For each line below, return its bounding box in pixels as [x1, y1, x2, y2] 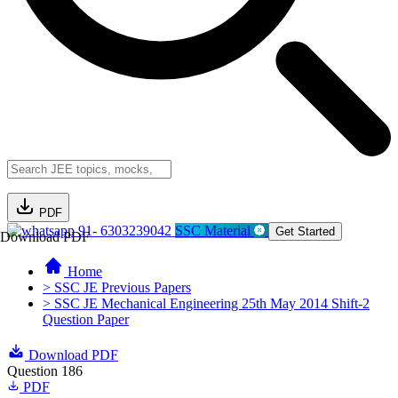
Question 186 [7, 363, 83, 378]
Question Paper [43, 312, 129, 327]
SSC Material [175, 223, 254, 238]
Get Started [275, 225, 335, 238]
